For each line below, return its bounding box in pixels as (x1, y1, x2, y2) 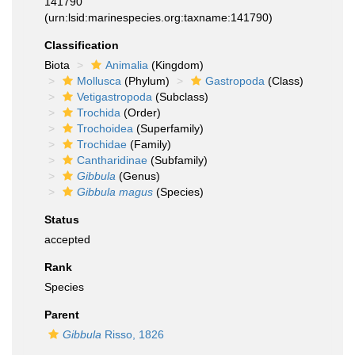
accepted (44, 233, 90, 246)
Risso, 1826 (101, 328, 164, 341)
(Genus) (116, 170, 160, 182)
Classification (44, 39, 119, 52)
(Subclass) (152, 90, 208, 103)
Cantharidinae (77, 154, 147, 166)
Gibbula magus (77, 185, 153, 198)
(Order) (120, 106, 161, 119)
